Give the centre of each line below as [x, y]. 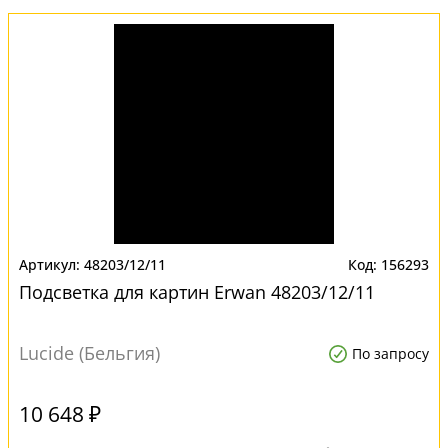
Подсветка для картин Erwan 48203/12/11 [197, 292]
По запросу [390, 353]
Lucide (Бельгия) [89, 353]
